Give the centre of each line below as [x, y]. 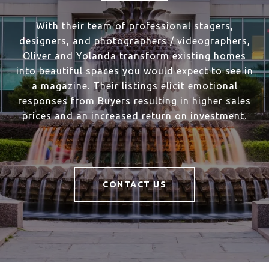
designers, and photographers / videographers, [134, 41]
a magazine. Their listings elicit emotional [134, 86]
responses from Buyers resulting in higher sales [134, 101]
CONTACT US [134, 184]
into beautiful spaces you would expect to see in [134, 71]
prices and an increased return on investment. [134, 116]
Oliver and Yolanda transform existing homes [134, 56]
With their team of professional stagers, [134, 26]
